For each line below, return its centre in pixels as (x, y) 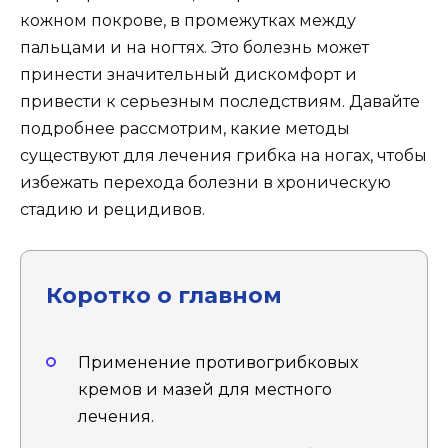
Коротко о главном (164, 295)
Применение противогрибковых (218, 363)
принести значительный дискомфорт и (188, 74)
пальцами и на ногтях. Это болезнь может (194, 47)
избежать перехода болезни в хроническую (205, 182)
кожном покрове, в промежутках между (188, 20)
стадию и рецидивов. (112, 209)
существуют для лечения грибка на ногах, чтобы (223, 155)
